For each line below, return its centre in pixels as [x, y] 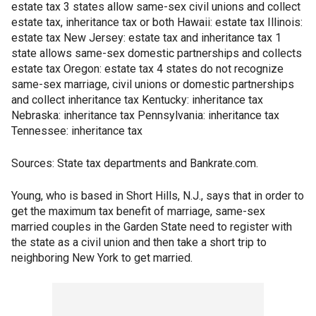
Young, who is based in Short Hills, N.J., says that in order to [158, 196]
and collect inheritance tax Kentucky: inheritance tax [137, 100]
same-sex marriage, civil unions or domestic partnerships [153, 85]
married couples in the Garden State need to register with [152, 227]
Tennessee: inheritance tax [77, 131]
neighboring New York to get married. [102, 258]
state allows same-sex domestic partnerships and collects [157, 54]
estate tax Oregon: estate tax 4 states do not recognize [147, 69]
